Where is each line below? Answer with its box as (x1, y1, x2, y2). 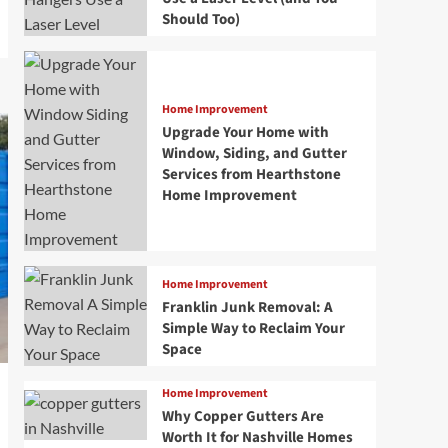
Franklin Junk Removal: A (161, 297, 333, 319)
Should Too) (161, 9, 240, 31)
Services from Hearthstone (161, 163, 341, 185)
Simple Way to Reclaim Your (161, 318, 345, 340)
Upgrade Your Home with (161, 121, 329, 143)
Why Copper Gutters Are (161, 406, 324, 428)
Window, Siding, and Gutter (161, 142, 347, 164)
